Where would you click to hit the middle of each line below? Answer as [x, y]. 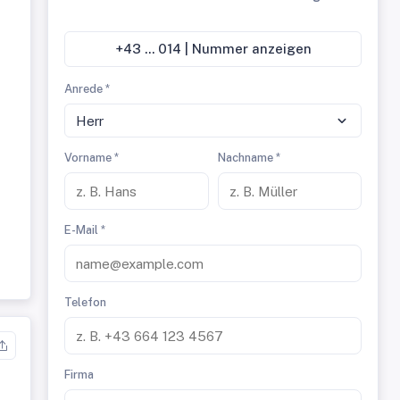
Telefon [86, 302]
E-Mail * [85, 230]
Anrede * [87, 89]
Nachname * [249, 158]
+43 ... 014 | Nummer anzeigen [228, 49]
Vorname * [92, 158]
